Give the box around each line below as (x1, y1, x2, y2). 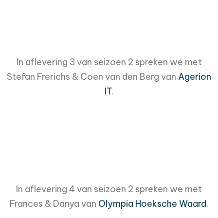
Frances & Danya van (10, 198, 98, 209)
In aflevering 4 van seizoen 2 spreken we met (16, 183, 202, 195)
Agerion (178, 71, 211, 82)
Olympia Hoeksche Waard (98, 198, 206, 209)
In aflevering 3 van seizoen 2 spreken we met (16, 56, 202, 68)
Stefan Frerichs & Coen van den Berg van (7, 71, 178, 82)
